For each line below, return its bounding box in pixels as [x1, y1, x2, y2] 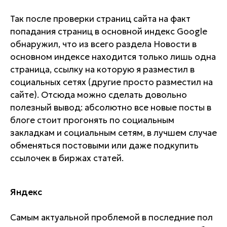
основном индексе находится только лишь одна [10, 51, 216, 62]
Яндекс [10, 186, 42, 198]
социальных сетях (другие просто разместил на [10, 77, 213, 88]
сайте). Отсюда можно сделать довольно [10, 89, 187, 100]
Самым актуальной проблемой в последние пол [10, 212, 213, 223]
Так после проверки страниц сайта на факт [10, 13, 191, 24]
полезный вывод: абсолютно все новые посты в [10, 102, 211, 113]
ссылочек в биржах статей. [10, 153, 124, 164]
